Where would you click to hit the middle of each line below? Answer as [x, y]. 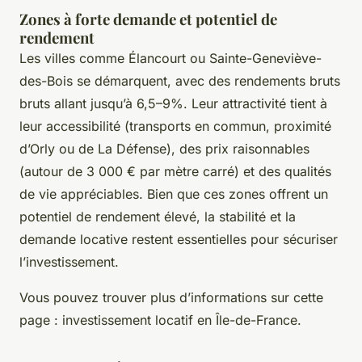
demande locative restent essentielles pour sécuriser [179, 239]
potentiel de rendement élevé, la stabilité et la [158, 216]
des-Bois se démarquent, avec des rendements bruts [180, 80]
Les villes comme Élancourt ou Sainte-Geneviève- [170, 58]
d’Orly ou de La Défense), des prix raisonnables [164, 148]
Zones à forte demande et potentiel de [148, 19]
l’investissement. [69, 261]
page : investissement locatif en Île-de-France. [160, 320]
